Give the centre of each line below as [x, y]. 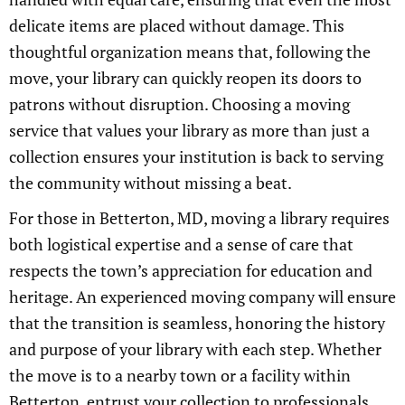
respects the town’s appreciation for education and [191, 270]
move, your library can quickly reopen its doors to [185, 78]
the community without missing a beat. [151, 183]
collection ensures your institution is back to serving [196, 156]
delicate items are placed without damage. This [177, 25]
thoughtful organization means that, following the [190, 52]
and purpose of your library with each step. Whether [195, 349]
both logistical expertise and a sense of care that [181, 244]
